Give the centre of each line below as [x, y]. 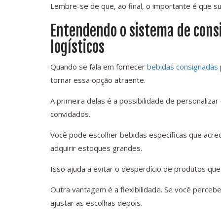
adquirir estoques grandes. [96, 148]
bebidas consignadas [183, 67]
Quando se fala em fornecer [99, 67]
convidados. [70, 114]
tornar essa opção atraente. [98, 80]
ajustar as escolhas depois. [96, 203]
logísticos [77, 47]
